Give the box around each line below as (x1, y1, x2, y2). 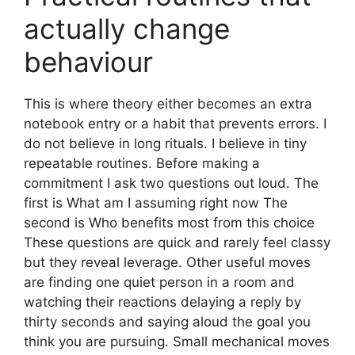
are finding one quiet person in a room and (24, 273, 295, 290)
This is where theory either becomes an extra (24, 95, 312, 112)
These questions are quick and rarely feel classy (24, 234, 330, 250)
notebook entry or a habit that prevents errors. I (24, 115, 326, 132)
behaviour (24, 44, 153, 78)
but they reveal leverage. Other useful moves (24, 254, 311, 270)
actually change (24, 11, 230, 45)
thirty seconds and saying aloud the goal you (24, 313, 311, 330)
